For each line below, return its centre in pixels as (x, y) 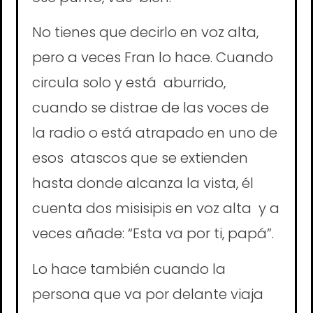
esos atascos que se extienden (140, 158)
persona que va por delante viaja (148, 294)
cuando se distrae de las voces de (151, 108)
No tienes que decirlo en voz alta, (145, 32)
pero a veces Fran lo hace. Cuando (153, 58)
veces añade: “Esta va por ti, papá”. (155, 234)
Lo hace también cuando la (129, 269)
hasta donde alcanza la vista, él (143, 183)
